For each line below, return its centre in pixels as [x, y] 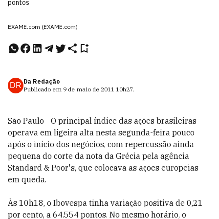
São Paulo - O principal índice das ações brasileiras [102, 121]
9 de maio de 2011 [89, 89]
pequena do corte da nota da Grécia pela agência [99, 156]
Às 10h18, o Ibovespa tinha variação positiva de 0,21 [105, 203]
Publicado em [43, 89]
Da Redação [42, 81]
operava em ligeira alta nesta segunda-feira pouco [101, 132]
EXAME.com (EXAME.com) [43, 27]
